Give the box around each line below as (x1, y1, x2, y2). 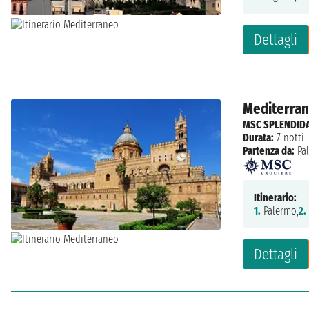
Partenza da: (243, 143, 295, 157)
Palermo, (261, 203, 299, 217)
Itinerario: (254, 190, 297, 204)
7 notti (274, 130, 304, 144)
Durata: (243, 130, 274, 144)
